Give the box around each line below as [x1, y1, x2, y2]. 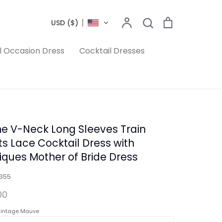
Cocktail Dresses [79, 45, 145, 56]
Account [133, 16, 163, 26]
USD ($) [51, 18, 78, 28]
